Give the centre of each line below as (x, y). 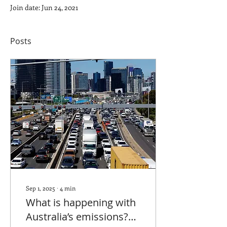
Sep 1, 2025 (41, 188)
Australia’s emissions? (77, 217)
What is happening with (81, 202)
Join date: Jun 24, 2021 (44, 7)
